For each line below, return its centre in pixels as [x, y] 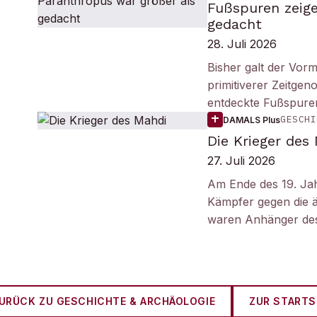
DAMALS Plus [252, 120]
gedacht [235, 24]
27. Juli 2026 [242, 161]
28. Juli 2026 [242, 44]
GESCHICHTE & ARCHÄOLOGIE [136, 301]
